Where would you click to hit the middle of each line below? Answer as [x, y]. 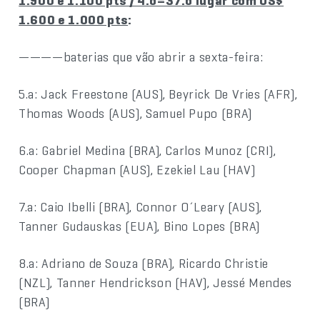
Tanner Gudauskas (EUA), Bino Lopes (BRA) [139, 226]
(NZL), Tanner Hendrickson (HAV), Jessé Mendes [156, 282]
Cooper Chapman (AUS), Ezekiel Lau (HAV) [137, 169]
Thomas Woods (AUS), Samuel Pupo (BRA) [135, 113]
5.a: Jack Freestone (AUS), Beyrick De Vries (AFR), [158, 94]
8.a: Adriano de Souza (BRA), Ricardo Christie [144, 263]
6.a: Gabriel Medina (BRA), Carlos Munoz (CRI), [147, 150]
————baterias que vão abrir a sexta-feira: [141, 56]
